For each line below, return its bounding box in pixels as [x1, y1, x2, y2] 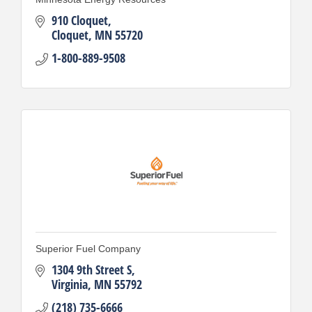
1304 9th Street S [51, 260, 132, 278]
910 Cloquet [51, 11, 108, 29]
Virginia [51, 275, 88, 292]
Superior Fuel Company [36, 242, 141, 254]
